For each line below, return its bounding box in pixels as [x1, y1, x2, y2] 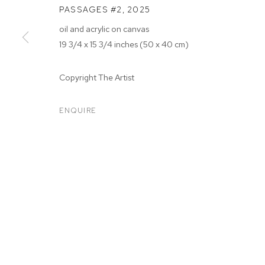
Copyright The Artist [59, 72, 134, 83]
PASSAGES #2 [59, 4, 122, 15]
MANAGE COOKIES [47, 131, 114, 139]
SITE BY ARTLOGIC [143, 150, 206, 157]
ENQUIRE [59, 105, 96, 115]
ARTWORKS [47, 76, 132, 94]
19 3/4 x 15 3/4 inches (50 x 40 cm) [59, 38, 189, 50]
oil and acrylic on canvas [59, 23, 149, 34]
